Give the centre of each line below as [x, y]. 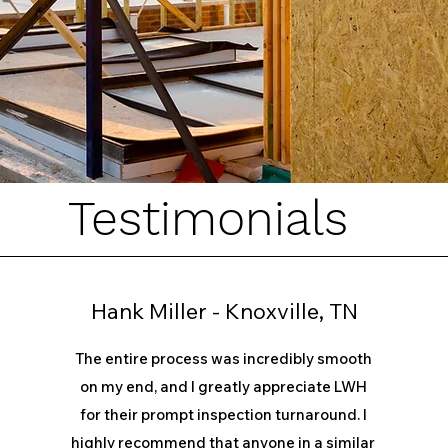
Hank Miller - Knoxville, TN [224, 311]
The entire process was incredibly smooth [223, 358]
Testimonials [208, 218]
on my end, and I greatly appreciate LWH [223, 386]
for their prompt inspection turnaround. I [223, 414]
